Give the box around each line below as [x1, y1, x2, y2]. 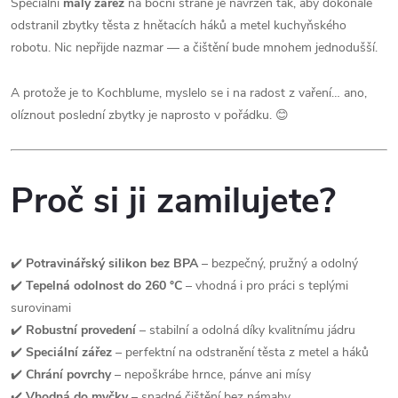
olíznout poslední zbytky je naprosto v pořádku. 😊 [11, 106, 289, 123]
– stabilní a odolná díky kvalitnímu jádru [136, 322, 355, 339]
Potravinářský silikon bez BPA [26, 255, 198, 273]
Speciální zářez [26, 344, 112, 362]
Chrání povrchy [26, 366, 111, 384]
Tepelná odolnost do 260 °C [26, 277, 182, 295]
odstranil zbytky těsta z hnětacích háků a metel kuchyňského [11, 16, 346, 34]
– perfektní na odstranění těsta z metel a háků [112, 344, 369, 362]
